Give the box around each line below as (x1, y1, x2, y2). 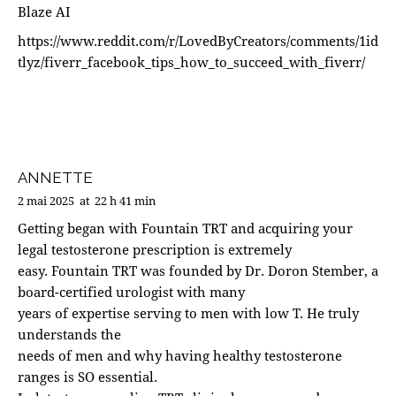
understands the (18, 325, 121, 344)
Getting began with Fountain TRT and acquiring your (18, 219, 353, 238)
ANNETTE (18, 169, 93, 187)
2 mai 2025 (18, 193, 74, 209)
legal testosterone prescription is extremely (18, 240, 292, 259)
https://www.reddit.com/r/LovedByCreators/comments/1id (18, 31, 378, 49)
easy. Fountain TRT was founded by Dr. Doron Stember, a (18, 262, 378, 280)
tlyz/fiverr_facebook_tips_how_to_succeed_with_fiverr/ (18, 52, 365, 71)
